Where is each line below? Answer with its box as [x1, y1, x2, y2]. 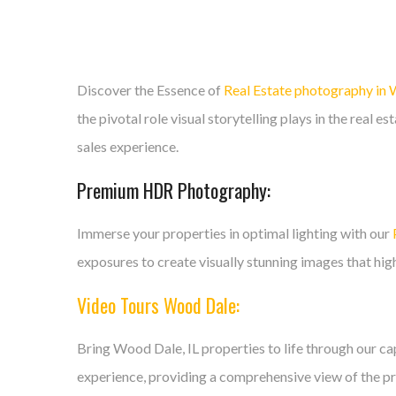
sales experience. [77, 138, 179, 155]
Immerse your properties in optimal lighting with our [77, 225, 392, 241]
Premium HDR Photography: [77, 176, 270, 204]
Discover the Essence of [77, 81, 224, 98]
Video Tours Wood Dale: [77, 291, 240, 319]
